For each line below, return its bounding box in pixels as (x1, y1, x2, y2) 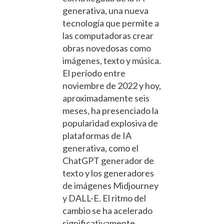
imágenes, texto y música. (62, 55, 161, 66)
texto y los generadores (62, 167, 154, 179)
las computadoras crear (62, 30, 153, 41)
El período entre (62, 67, 125, 79)
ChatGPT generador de (62, 155, 154, 166)
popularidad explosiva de (62, 117, 158, 129)
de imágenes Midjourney (62, 180, 158, 191)
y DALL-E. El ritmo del (62, 192, 146, 204)
